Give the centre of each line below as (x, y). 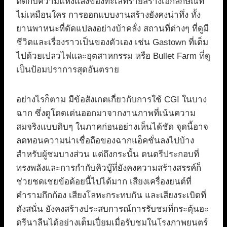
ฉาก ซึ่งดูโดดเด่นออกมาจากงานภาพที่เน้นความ (106, 113)
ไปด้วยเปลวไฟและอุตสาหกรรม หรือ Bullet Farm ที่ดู (113, 56)
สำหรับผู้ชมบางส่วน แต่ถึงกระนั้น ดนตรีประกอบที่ (108, 154)
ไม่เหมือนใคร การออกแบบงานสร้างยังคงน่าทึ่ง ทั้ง (108, 15)
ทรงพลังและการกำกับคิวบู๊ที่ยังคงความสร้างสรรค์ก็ (109, 168)
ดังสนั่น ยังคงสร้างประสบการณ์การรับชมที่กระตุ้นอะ (112, 209)
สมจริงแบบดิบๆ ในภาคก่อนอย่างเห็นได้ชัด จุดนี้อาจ (112, 127)
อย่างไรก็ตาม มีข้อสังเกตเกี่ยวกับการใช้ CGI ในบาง (111, 99)
